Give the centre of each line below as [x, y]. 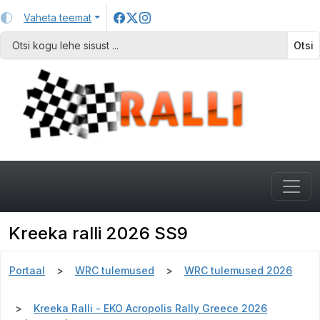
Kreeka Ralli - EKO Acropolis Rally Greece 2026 [150, 309]
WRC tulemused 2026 [238, 271]
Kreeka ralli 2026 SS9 [98, 234]
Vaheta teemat [57, 17]
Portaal [27, 271]
